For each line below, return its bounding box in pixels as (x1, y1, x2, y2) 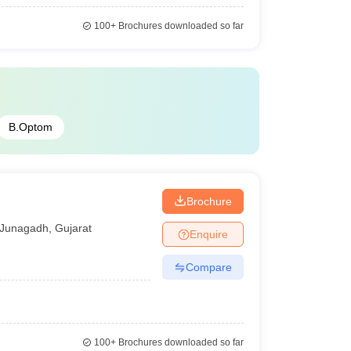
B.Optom (8, 121, 52, 133)
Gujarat (55, 221, 92, 234)
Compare (185, 260, 232, 273)
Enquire (189, 227, 228, 241)
